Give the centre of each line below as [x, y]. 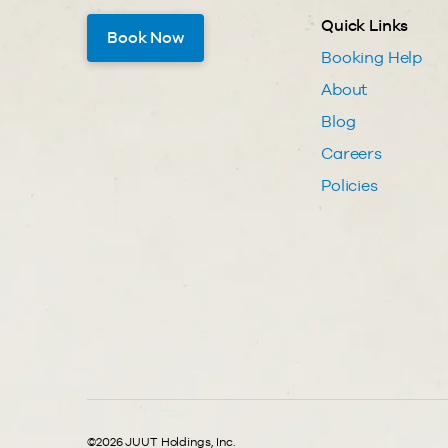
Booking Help [372, 57]
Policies [349, 185]
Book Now [145, 38]
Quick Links [365, 25]
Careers [351, 153]
